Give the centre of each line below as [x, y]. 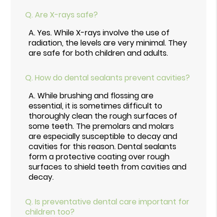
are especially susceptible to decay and [103, 136]
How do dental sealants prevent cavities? [113, 77]
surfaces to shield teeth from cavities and [108, 167]
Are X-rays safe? [67, 15]
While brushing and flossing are [96, 95]
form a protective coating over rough [99, 156]
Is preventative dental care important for [112, 201]
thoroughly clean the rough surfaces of [103, 116]
